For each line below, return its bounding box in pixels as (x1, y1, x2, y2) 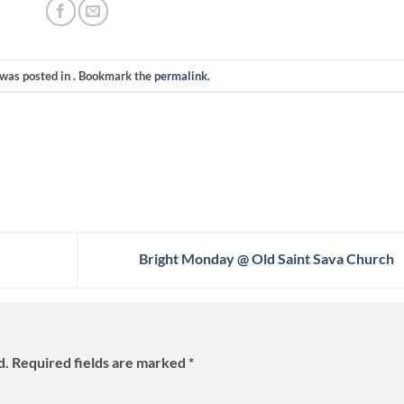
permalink (154, 68, 208, 83)
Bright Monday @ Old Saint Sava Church (138, 249, 397, 267)
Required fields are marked (12, 353, 188, 372)
